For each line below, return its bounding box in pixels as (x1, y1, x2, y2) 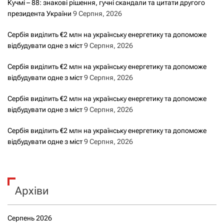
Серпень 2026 (7, 213, 52, 222)
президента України (7, 9, 71, 17)
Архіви (15, 184, 48, 197)
